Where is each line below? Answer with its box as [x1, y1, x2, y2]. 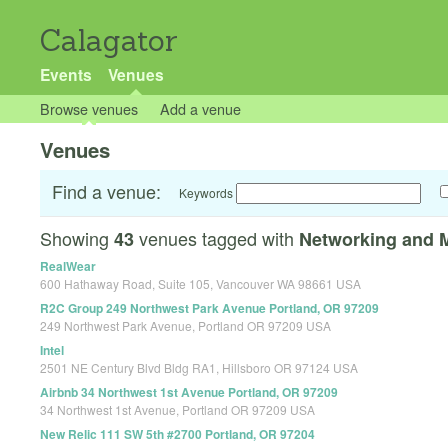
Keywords [179, 184, 233, 202]
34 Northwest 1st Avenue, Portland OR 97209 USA [40, 401, 315, 419]
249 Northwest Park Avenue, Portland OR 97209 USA [40, 317, 331, 335]
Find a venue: [52, 178, 161, 205]
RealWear [40, 257, 96, 276]
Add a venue [159, 98, 241, 119]
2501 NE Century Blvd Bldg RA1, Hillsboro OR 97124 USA [40, 359, 358, 377]
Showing [40, 225, 114, 252]
